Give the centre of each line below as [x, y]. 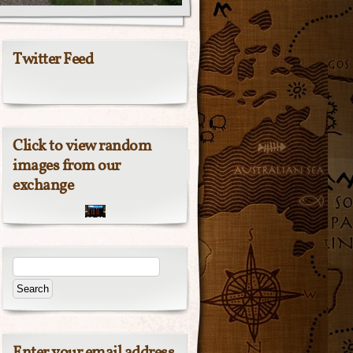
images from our [67, 166]
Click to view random [82, 147]
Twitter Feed [53, 60]
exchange [43, 186]
